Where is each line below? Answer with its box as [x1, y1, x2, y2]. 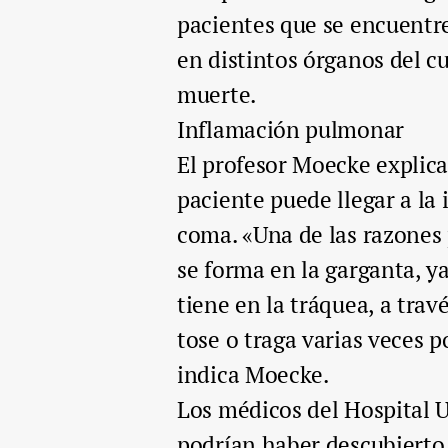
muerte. [177, 78, 256, 110]
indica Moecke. [177, 358, 329, 390]
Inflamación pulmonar [177, 113, 404, 145]
